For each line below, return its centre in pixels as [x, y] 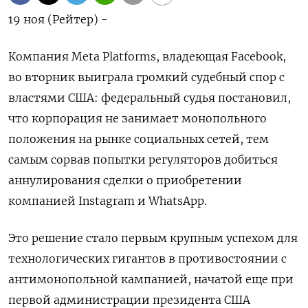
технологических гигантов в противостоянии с [147, 258]
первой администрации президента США [129, 300]
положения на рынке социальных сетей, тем [139, 139]
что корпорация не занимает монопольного [137, 118]
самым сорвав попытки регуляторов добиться [143, 159]
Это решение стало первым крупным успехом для [153, 238]
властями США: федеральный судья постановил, [150, 98]
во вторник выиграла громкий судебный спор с [146, 77]
